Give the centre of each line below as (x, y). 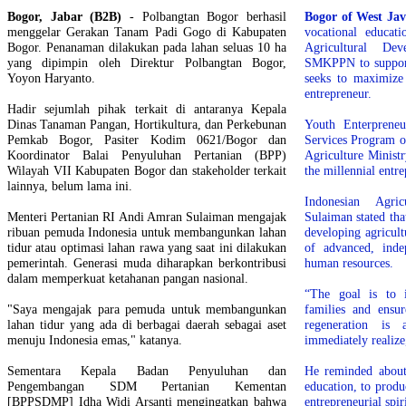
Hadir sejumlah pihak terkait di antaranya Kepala (147, 108)
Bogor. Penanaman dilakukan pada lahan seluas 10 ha (147, 47)
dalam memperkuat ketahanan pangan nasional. (128, 278)
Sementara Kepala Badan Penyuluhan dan (147, 370)
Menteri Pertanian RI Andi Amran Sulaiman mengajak (147, 216)
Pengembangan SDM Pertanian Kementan (147, 386)
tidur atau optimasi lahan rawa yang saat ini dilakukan (147, 247)
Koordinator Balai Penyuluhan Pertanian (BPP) (147, 155)
